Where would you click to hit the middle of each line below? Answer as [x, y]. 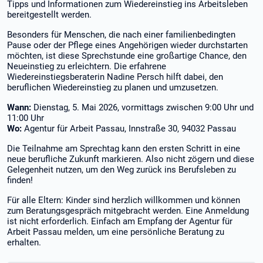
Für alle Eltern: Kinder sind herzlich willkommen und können [124, 200]
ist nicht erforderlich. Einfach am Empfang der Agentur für [120, 221]
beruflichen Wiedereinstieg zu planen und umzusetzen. [113, 87]
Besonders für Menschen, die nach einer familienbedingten [121, 35]
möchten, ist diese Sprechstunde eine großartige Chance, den [127, 56]
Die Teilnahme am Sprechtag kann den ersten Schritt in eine [124, 149]
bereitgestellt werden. [49, 15]
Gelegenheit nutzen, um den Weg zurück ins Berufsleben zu [122, 170]
